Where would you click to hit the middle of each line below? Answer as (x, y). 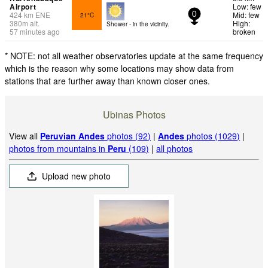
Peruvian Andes (73, 136)
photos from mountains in (59, 149)
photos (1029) (212, 136)
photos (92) (128, 136)
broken (244, 31)
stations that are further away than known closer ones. (107, 80)
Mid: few (246, 14)
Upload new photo (75, 176)
